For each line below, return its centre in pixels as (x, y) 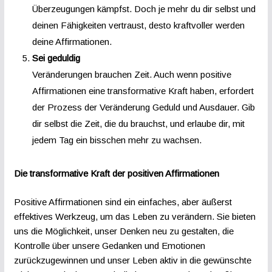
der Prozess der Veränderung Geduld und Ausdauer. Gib (143, 107)
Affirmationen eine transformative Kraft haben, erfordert (143, 91)
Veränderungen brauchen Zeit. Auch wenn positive (131, 75)
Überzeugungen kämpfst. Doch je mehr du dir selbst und (144, 9)
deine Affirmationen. (72, 42)
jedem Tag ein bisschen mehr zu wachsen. (117, 140)
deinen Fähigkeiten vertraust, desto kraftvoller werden (138, 25)
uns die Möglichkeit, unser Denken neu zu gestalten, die (124, 231)
